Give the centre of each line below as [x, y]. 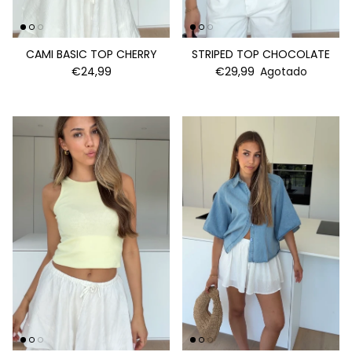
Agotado [283, 71]
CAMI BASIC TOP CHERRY [91, 54]
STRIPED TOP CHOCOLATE [261, 54]
